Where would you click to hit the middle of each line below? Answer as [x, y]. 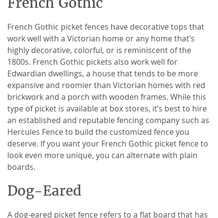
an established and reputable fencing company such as [108, 120]
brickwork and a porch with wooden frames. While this [107, 97]
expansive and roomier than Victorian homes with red [106, 85]
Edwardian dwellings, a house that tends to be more [103, 73]
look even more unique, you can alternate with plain [102, 155]
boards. [22, 167]
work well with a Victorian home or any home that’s [101, 38]
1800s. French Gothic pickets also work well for [92, 62]
